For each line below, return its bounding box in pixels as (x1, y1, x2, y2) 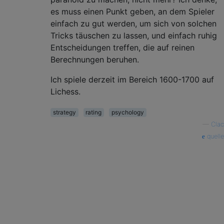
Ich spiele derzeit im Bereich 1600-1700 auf (50, 74, 214, 84)
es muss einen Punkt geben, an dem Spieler (50, 6, 214, 16)
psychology (111, 108, 144, 116)
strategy (52, 108, 76, 116)
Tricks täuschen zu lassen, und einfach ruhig (50, 30, 217, 40)
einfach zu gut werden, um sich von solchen (50, 18, 216, 28)
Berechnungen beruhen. (50, 54, 139, 64)
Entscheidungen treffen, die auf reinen (50, 42, 194, 52)
